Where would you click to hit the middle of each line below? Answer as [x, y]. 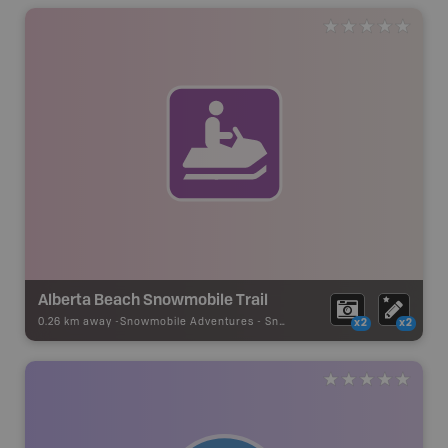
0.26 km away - [79, 321]
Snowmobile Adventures [187, 321]
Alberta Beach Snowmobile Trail [153, 298]
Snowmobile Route [272, 321]
